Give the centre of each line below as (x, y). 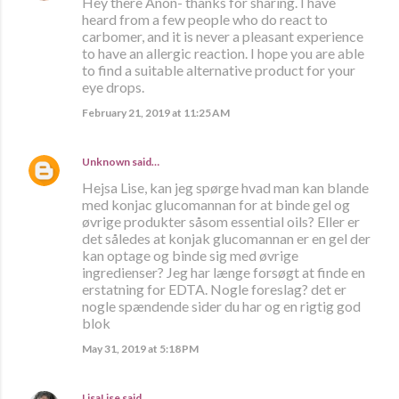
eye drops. (113, 87)
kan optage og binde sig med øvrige (190, 256)
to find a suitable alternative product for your (219, 70)
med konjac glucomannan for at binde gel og (216, 205)
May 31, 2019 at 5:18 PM (140, 349)
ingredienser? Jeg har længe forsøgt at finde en (224, 273)
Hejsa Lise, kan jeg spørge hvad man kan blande (225, 188)
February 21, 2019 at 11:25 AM (156, 113)
